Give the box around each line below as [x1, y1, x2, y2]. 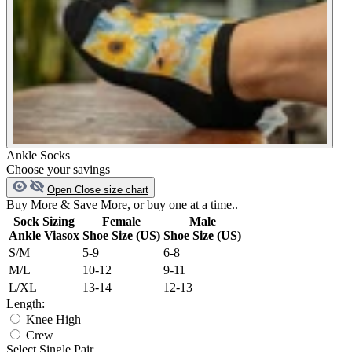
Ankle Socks [6, 148, 70, 163]
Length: [6, 297, 48, 311]
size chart [104, 184, 148, 196]
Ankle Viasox [9, 229, 79, 243]
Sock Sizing [13, 214, 75, 229]
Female [102, 214, 141, 229]
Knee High [26, 313, 81, 327]
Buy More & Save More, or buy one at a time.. [6, 198, 238, 212]
